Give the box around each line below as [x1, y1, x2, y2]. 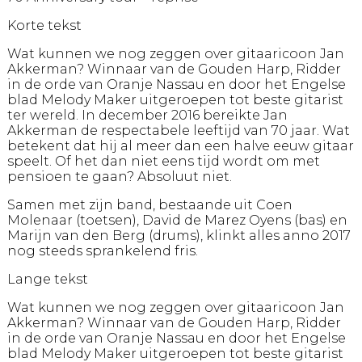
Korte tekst [6, 17, 82, 33]
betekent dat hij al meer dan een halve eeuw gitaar [6, 137, 354, 154]
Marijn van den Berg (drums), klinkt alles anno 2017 [6, 227, 351, 243]
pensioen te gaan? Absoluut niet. [6, 168, 232, 184]
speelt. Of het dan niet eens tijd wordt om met [6, 153, 320, 169]
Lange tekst [6, 271, 88, 287]
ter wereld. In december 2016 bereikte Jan [6, 107, 288, 123]
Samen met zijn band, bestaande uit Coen [6, 196, 293, 213]
